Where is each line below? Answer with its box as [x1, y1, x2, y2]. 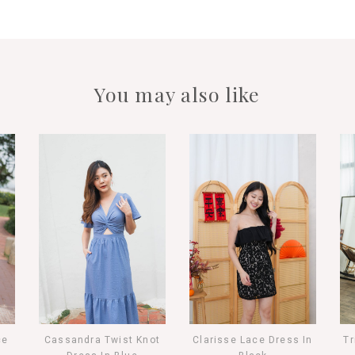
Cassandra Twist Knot [44, 332, 160, 347]
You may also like [94, 80, 261, 107]
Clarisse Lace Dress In [193, 332, 313, 347]
